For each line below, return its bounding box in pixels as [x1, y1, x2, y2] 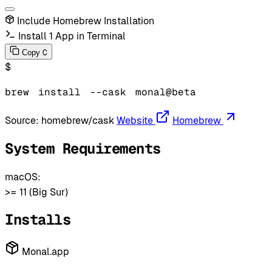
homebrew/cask [41, 114, 114, 126]
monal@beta [135, 85, 196, 98]
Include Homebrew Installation [17, 15, 154, 27]
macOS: [5, 171, 41, 183]
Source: [5, 114, 41, 126]
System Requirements [5, 138, 161, 158]
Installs [5, 210, 71, 229]
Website [117, 114, 153, 126]
